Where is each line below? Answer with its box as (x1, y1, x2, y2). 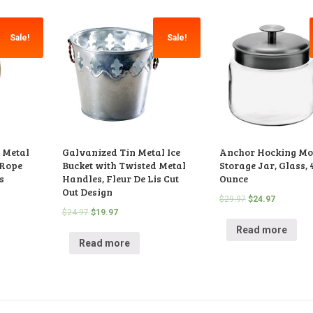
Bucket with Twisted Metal (61, 159, 186, 173)
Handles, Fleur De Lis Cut (61, 172, 179, 186)
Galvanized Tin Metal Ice (61, 145, 180, 159)
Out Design (61, 185, 112, 199)
